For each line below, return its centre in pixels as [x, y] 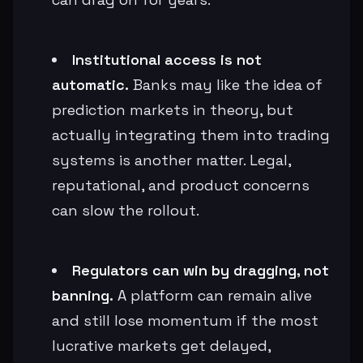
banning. [83, 295]
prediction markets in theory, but [173, 109]
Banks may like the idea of [226, 84]
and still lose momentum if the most [185, 320]
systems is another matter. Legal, [171, 160]
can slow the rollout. [126, 210]
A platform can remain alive [213, 295]
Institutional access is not [167, 59]
